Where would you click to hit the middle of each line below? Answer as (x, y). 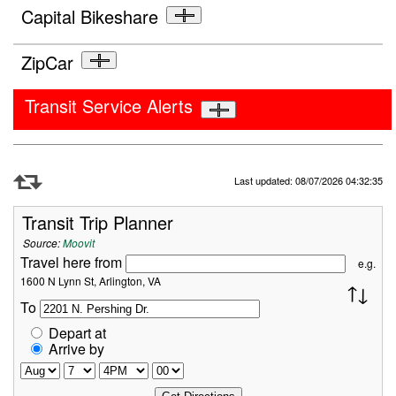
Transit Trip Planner (98, 222)
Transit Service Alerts (109, 105)
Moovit (79, 242)
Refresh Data (71, 171)
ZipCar (48, 62)
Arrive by (76, 348)
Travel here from (73, 262)
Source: (43, 242)
